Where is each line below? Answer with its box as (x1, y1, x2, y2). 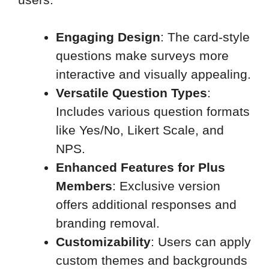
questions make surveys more (56, 49, 229, 63)
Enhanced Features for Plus (56, 160, 225, 175)
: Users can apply (151, 235, 251, 249)
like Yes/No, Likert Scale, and (56, 123, 224, 138)
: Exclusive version (112, 179, 220, 193)
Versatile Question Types (56, 86, 207, 100)
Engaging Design (56, 30, 160, 44)
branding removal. (56, 216, 160, 231)
